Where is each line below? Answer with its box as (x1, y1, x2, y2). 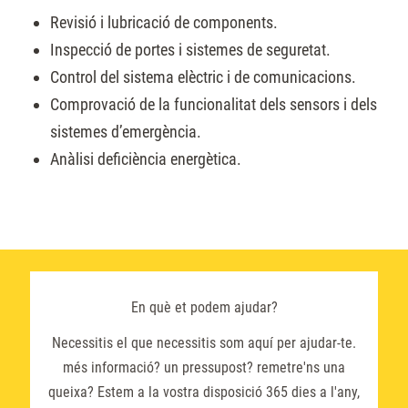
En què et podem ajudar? (130, 299, 278, 317)
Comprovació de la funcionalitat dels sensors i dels (50, 95, 377, 115)
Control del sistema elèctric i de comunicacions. (50, 67, 356, 87)
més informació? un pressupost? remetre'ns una (63, 359, 345, 377)
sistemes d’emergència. (50, 122, 201, 142)
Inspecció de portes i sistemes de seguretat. (50, 40, 331, 60)
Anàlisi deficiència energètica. (50, 149, 241, 169)
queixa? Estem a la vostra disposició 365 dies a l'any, (48, 383, 360, 402)
